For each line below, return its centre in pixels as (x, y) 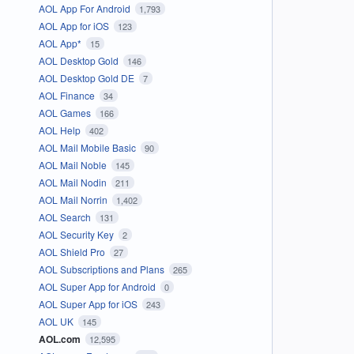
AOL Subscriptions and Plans (102, 269)
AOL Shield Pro (73, 251)
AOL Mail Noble (73, 164)
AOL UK (57, 321)
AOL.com (60, 339)
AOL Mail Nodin (73, 182)
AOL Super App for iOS (89, 303)
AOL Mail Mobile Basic (88, 147)
